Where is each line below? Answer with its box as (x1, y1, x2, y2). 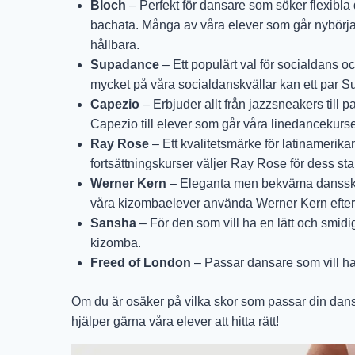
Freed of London (90, 256, 191, 270)
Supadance (90, 58, 159, 72)
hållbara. (90, 38, 139, 52)
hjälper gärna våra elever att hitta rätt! (71, 315, 279, 329)
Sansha (90, 216, 136, 231)
